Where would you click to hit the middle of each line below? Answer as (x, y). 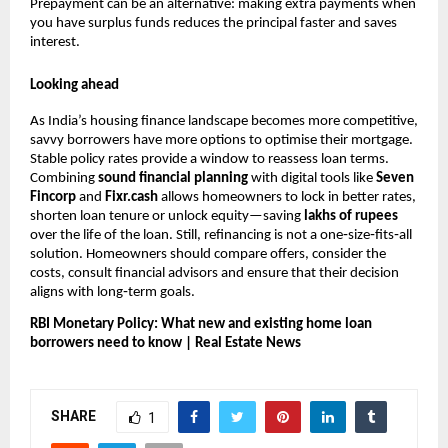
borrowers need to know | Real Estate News (165, 343)
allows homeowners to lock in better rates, (287, 197)
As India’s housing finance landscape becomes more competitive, (224, 121)
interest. (55, 42)
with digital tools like (312, 178)
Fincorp (53, 197)
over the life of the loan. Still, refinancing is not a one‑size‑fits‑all (221, 235)
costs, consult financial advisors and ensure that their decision (214, 273)
